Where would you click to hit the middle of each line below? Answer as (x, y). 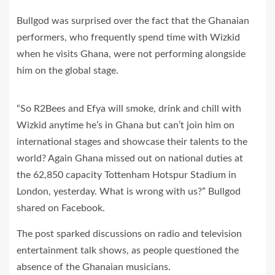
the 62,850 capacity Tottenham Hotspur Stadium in (126, 175)
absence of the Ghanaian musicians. (94, 267)
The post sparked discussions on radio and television (129, 234)
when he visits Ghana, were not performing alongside (131, 54)
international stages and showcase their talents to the (132, 142)
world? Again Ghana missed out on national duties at (130, 158)
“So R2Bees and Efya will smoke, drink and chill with (129, 109)
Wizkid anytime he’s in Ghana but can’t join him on (126, 125)
